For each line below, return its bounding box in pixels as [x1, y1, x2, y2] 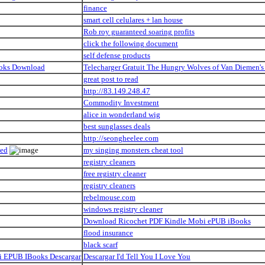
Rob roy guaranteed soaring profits [83, 27, 195, 36]
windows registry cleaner [83, 204, 163, 214]
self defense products [83, 50, 150, 60]
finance [83, 3, 107, 12]
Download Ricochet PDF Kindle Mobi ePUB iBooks [83, 216, 251, 225]
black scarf [83, 240, 118, 249]
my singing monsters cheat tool [83, 145, 183, 154]
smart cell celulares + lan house [83, 15, 183, 24]
